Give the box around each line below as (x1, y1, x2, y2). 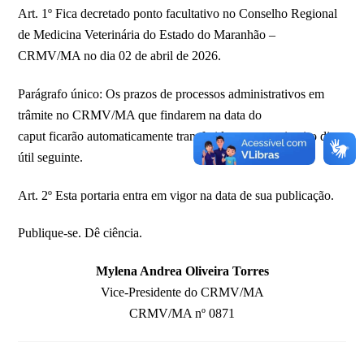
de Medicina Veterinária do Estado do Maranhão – (18, 27, 276, 41)
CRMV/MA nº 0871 (129, 306, 235, 321)
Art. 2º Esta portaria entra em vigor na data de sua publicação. (18, 188, 335, 202)
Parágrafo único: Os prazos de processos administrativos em (18, 86, 325, 101)
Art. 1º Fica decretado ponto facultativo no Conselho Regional (18, 6, 338, 20)
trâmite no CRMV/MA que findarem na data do (18, 107, 262, 122)
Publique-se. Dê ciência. (18, 226, 143, 240)
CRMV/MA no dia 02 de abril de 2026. (18, 48, 222, 63)
